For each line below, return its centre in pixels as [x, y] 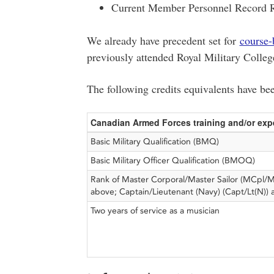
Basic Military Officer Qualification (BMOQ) [172, 160]
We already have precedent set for [163, 40]
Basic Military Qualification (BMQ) [154, 141]
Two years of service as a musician [155, 210]
